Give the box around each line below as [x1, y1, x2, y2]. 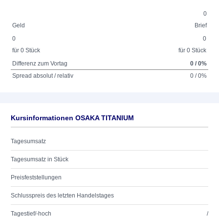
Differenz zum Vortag [12, 60, 68, 67]
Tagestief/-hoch [11, 210, 51, 217]
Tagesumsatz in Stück [11, 156, 68, 163]
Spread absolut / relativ [12, 72, 74, 79]
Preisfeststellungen [11, 174, 62, 181]
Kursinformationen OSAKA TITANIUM [11, 114, 134, 122]
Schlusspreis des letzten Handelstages [11, 192, 114, 199]
